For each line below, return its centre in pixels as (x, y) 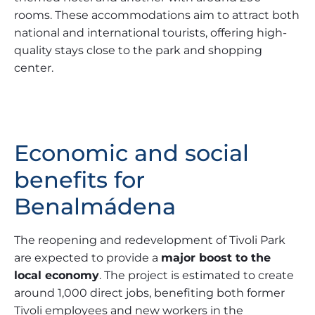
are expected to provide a (88, 257)
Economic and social (131, 153)
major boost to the (216, 257)
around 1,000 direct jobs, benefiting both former (149, 292)
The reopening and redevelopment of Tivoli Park (150, 240)
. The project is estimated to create (197, 275)
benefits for (79, 179)
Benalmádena (95, 206)
